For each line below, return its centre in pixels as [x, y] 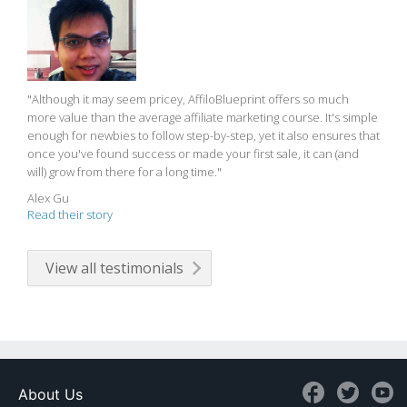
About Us [50, 395]
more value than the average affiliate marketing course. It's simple [203, 118]
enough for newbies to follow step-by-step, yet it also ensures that [203, 136]
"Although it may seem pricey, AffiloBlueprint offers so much [188, 99]
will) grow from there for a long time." [124, 172]
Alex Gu [48, 199]
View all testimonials [114, 268]
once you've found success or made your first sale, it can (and [193, 154]
